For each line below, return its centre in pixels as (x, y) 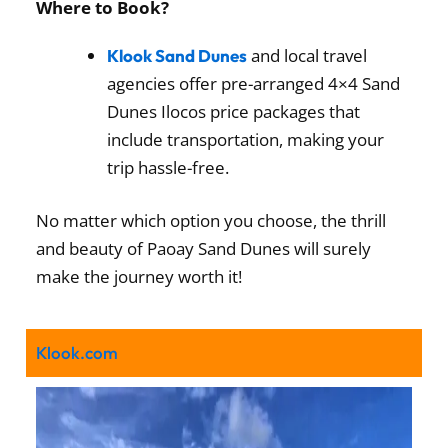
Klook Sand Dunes (177, 55)
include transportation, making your (246, 139)
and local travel (307, 55)
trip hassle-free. (168, 167)
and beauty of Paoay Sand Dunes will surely (204, 249)
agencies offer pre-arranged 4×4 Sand (254, 83)
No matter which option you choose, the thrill (211, 221)
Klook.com (77, 352)
